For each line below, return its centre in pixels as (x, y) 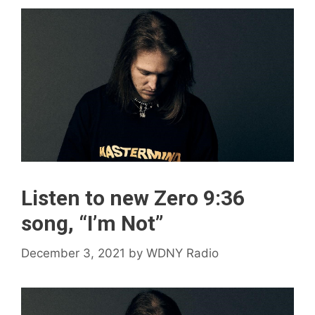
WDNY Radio (182, 253)
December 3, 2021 (73, 253)
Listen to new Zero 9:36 (133, 198)
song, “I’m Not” (92, 224)
